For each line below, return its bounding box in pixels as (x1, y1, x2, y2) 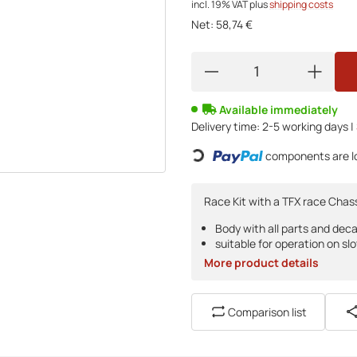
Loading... (158, 143, 205, 190)
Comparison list (228, 304, 308, 320)
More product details (204, 254, 319, 270)
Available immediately (217, 101, 338, 117)
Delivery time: (191, 118, 260, 134)
